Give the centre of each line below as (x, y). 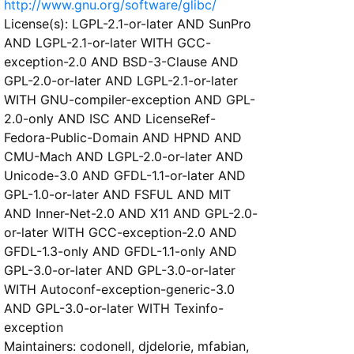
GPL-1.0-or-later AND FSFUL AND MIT (117, 194)
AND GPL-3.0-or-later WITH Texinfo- (114, 308)
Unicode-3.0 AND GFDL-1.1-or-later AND (125, 175)
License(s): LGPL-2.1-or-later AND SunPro (128, 23)
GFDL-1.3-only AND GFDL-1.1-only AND (121, 251)
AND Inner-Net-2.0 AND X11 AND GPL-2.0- (131, 213)
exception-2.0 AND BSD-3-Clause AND (121, 61)
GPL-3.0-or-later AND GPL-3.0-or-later (120, 270)
